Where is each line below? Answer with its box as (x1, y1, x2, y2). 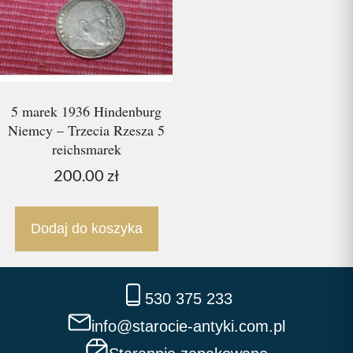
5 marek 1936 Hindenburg (11, 101, 162, 121)
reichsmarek (51, 139, 121, 158)
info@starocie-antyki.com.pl (91, 317, 285, 335)
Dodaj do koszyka (30, 220, 143, 236)
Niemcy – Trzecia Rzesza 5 (8, 120, 165, 139)
